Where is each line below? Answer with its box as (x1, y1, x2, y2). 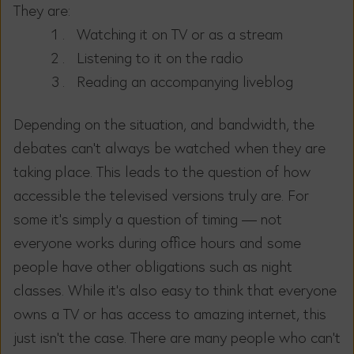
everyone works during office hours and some (13, 232, 301, 252)
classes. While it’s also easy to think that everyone (13, 280, 337, 299)
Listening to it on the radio (77, 47, 243, 67)
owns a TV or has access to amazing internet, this (13, 303, 326, 323)
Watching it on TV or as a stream (77, 24, 283, 43)
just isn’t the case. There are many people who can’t (13, 327, 341, 347)
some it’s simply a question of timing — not (13, 209, 282, 228)
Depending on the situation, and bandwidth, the (13, 114, 314, 134)
